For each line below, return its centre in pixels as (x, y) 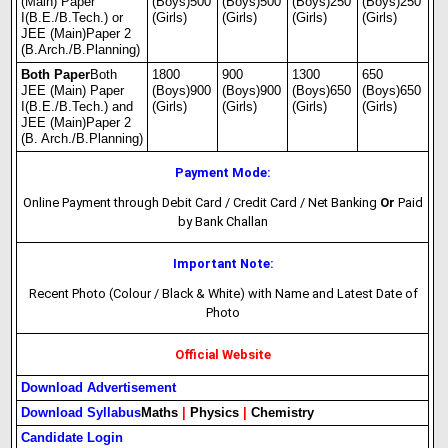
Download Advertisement (99, 387)
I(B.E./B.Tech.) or (72, 17)
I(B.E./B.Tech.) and (77, 106)
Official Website (223, 354)
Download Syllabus (81, 412)
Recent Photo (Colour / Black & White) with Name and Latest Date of (223, 293)
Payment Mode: (223, 172)
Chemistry (283, 412)
